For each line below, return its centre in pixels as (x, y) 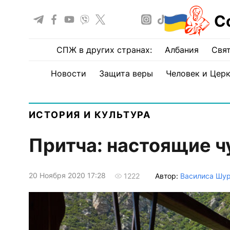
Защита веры (126, 73)
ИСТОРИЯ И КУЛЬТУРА (90, 115)
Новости (68, 73)
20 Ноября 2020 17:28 (67, 176)
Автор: (167, 176)
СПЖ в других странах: (104, 50)
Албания (182, 50)
